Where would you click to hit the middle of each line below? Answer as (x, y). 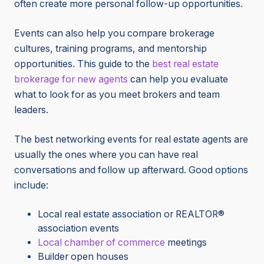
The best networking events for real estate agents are (131, 140)
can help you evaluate (178, 80)
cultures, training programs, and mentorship (110, 49)
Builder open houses (83, 257)
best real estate (185, 64)
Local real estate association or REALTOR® (131, 214)
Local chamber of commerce (101, 243)
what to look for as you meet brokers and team (117, 95)
